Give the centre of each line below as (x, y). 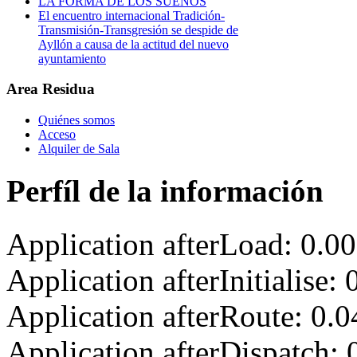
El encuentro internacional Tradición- (131, 15)
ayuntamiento (72, 58)
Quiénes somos (76, 120)
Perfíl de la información (165, 191)
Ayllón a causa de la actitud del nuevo (133, 44)
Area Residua (51, 89)
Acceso (57, 135)
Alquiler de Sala (79, 149)
